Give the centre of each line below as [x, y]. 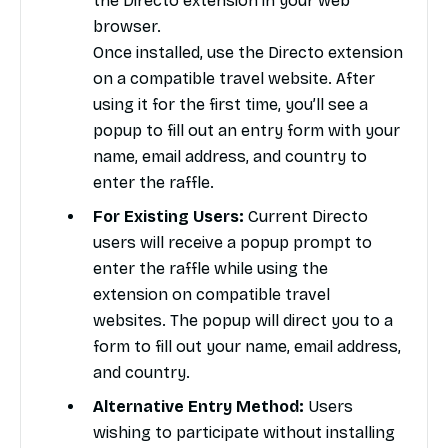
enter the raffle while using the [210, 269]
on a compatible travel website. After [234, 79]
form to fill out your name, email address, [247, 347]
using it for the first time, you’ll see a [230, 105]
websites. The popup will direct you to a [243, 321]
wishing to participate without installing [244, 433]
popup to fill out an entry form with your [246, 131]
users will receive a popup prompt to [232, 243]
